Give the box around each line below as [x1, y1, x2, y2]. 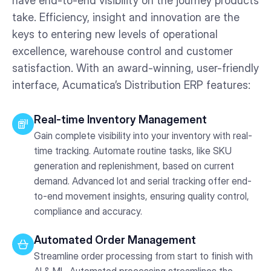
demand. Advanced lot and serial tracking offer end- [34, 174, 252, 187]
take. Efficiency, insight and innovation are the [12, 10, 240, 24]
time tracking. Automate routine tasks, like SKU [34, 144, 232, 157]
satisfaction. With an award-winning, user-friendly [12, 61, 259, 74]
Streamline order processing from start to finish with [34, 249, 253, 262]
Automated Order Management [34, 233, 196, 246]
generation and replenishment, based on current [34, 159, 234, 172]
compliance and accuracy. [34, 204, 142, 217]
